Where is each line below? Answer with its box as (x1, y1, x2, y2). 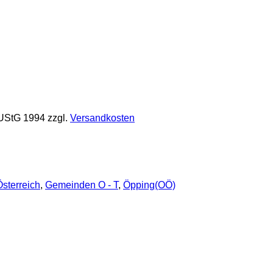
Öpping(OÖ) (123, 179, 175, 190)
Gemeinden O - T (45, 179, 118, 190)
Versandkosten (70, 112, 135, 123)
